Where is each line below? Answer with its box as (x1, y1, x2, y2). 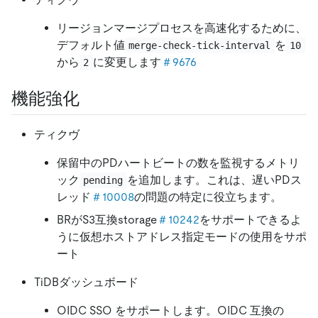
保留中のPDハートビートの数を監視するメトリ (57, 155, 300, 170)
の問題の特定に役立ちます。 (134, 190, 282, 204)
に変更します (92, 55, 161, 69)
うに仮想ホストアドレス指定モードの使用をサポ (57, 229, 307, 243)
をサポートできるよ (199, 212, 302, 226)
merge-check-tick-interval (128, 39, 271, 51)
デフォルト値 (57, 38, 125, 52)
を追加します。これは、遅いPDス (126, 172, 302, 187)
